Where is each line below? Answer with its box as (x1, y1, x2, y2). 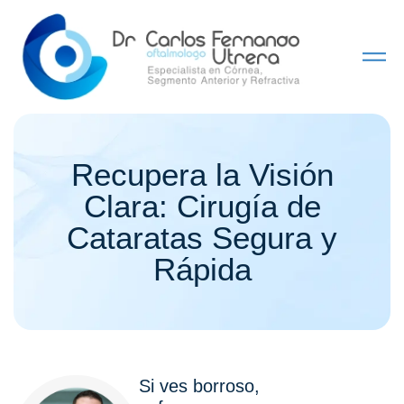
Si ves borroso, (139, 375, 261, 396)
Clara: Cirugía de (83, 188, 321, 224)
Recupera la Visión (70, 156, 334, 192)
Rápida (152, 251, 252, 287)
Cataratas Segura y (67, 219, 337, 255)
